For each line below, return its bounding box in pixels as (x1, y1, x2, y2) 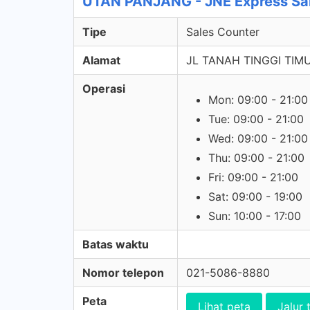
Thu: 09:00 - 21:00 (208, 151, 304, 165)
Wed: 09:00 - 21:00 (208, 131, 308, 145)
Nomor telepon (82, 266, 164, 280)
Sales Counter (186, 25, 259, 39)
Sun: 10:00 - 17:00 (208, 209, 301, 223)
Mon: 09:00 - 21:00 (208, 93, 308, 107)
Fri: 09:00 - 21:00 (208, 170, 298, 184)
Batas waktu (82, 237, 149, 251)
